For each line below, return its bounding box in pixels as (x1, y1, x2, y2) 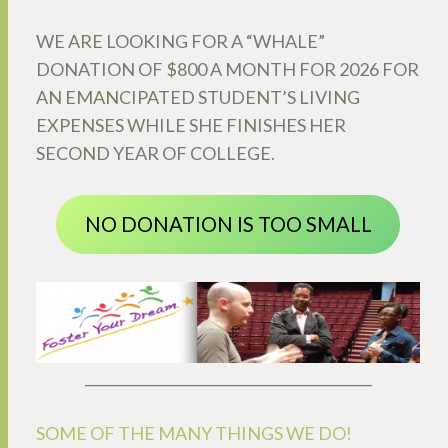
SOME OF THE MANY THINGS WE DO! (36, 421, 352, 444)
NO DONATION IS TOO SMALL (84, 212, 372, 237)
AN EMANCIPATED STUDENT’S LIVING (36, 85, 360, 108)
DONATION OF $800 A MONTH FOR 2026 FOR (36, 57, 419, 80)
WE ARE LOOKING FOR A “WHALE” (36, 29, 325, 52)
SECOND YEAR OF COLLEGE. (36, 141, 275, 164)
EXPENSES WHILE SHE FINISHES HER (36, 113, 346, 136)
